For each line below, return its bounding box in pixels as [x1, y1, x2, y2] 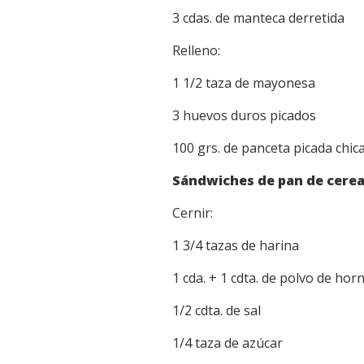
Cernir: [172, 204, 213, 223]
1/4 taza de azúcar [172, 334, 283, 353]
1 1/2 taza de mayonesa [172, 74, 315, 93]
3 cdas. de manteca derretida [172, 9, 344, 28]
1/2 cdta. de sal [172, 301, 261, 320]
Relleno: [172, 41, 220, 60]
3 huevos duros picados [172, 106, 316, 125]
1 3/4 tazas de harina [172, 236, 299, 255]
